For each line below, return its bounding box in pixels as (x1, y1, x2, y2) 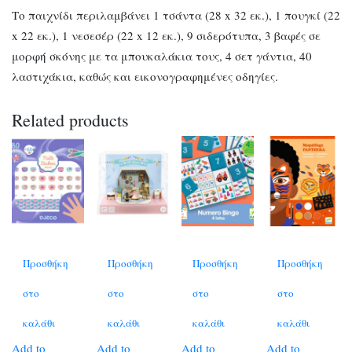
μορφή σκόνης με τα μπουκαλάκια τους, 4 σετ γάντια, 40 (12, 47, 312, 64)
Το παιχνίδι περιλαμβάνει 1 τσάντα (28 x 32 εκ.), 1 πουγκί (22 (12, 6, 340, 23)
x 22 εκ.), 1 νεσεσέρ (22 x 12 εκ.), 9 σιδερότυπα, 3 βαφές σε (12, 27, 321, 43)
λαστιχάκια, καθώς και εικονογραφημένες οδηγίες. (12, 68, 278, 84)
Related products (12, 108, 129, 131)
